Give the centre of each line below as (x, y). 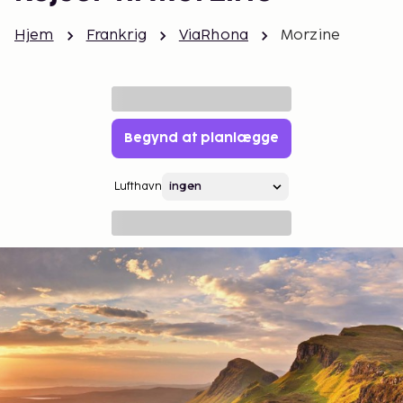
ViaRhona (214, 36)
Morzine (311, 36)
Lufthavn (138, 187)
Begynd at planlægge (201, 138)
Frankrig (116, 36)
